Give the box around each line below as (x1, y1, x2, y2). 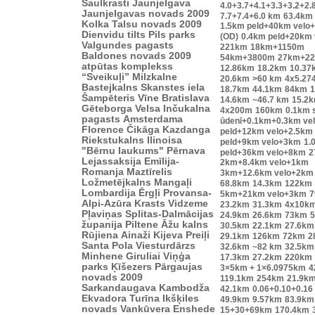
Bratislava (162, 92, 210, 103)
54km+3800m (220, 52, 275, 63)
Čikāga (127, 124, 160, 135)
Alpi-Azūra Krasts (82, 198, 165, 209)
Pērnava (167, 145, 205, 156)
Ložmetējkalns (82, 176, 151, 188)
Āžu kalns (161, 219, 208, 230)
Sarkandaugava (82, 282, 156, 293)
